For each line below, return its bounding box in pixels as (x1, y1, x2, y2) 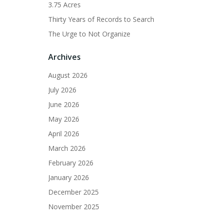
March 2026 (48, 144, 86, 153)
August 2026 (48, 71, 88, 80)
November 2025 (48, 202, 99, 212)
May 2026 (48, 114, 79, 124)
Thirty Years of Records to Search (48, 15, 154, 24)
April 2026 (48, 129, 79, 139)
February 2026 (48, 158, 93, 168)
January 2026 (48, 173, 89, 182)
